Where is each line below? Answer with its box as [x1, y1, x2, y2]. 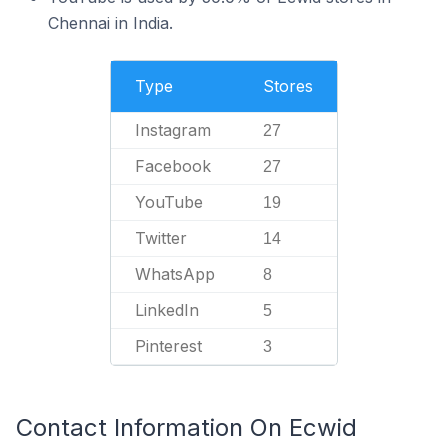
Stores [263, 76, 313, 96]
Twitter [135, 228, 187, 248]
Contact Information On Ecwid [16, 413, 357, 442]
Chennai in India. [48, 13, 173, 33]
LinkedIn [135, 300, 199, 320]
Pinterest [135, 336, 202, 356]
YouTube [135, 192, 203, 212]
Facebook [135, 156, 211, 176]
